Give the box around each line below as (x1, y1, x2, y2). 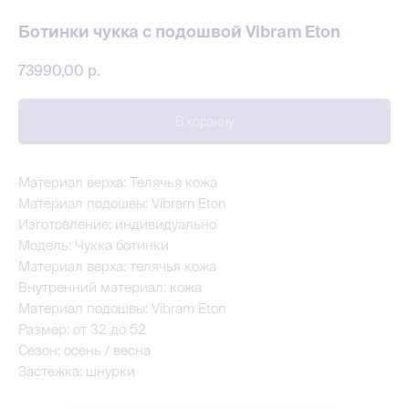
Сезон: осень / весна (18, 341, 151, 358)
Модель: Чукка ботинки (18, 236, 169, 253)
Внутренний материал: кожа (18, 278, 202, 295)
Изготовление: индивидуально (18, 215, 216, 232)
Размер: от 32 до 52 (18, 320, 146, 337)
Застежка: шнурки (18, 362, 135, 379)
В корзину (174, 113, 235, 129)
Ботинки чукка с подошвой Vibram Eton (18, 22, 341, 41)
